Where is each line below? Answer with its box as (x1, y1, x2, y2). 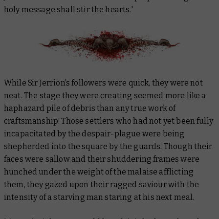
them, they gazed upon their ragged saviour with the (4, 180, 199, 190)
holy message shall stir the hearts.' (4, 4, 133, 14)
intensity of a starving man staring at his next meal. (4, 193, 195, 202)
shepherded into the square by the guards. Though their (4, 142, 213, 152)
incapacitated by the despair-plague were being (4, 129, 185, 139)
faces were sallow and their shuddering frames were (4, 154, 200, 164)
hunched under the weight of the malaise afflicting (4, 167, 194, 177)
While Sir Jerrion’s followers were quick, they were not (4, 78, 203, 88)
